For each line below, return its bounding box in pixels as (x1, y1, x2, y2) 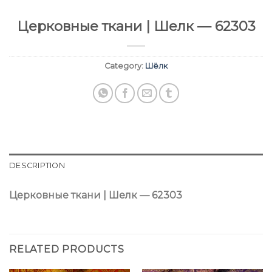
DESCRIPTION (9, 161, 65, 171)
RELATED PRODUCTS (9, 243, 124, 256)
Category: (104, 61, 145, 71)
